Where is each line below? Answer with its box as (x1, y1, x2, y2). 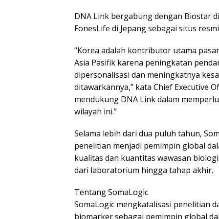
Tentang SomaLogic (74, 187, 148, 198)
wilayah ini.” (74, 106, 117, 117)
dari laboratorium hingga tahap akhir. (74, 165, 213, 176)
